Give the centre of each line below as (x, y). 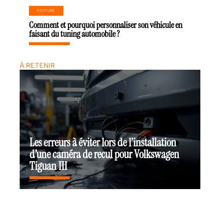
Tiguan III (48, 166)
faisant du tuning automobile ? (75, 34)
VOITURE (46, 10)
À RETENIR (37, 66)
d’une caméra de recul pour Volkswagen (104, 154)
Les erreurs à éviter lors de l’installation (103, 142)
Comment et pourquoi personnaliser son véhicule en (106, 25)
